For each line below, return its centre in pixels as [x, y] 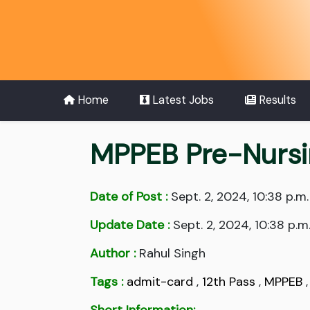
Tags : [107, 282]
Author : [113, 254]
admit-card [160, 282]
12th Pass [229, 282]
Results [276, 100]
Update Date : [130, 225]
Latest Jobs [181, 100]
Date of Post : [129, 197]
